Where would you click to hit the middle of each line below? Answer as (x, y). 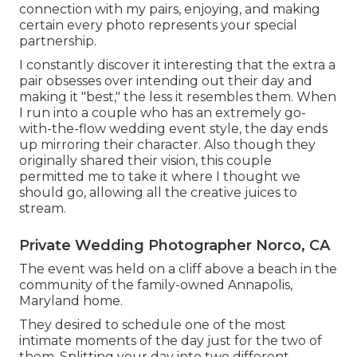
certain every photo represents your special (158, 25)
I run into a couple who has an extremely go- (163, 112)
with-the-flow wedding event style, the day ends (173, 128)
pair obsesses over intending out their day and (166, 80)
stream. (43, 208)
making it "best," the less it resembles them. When (178, 96)
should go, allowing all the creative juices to (158, 192)
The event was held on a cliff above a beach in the (178, 269)
